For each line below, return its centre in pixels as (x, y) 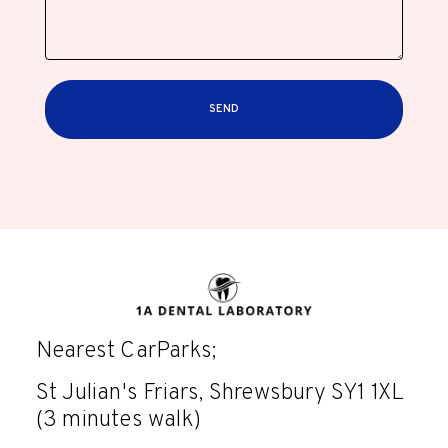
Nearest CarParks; (126, 352)
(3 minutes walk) (118, 420)
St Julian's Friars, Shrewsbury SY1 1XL (220, 393)
